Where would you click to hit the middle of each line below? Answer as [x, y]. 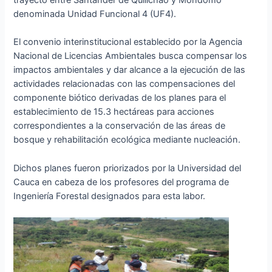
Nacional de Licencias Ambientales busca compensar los [131, 56]
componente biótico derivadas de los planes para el [120, 98]
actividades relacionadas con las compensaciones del [124, 84]
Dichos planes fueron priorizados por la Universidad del [127, 168]
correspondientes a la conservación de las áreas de [120, 126]
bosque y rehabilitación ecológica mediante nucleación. [127, 140]
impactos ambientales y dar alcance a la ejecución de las [130, 70]
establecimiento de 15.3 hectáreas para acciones [114, 112]
